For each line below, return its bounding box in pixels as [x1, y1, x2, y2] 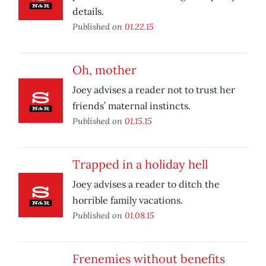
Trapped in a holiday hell [72, 157, 208, 172]
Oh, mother [72, 62, 137, 78]
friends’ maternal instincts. [72, 100, 191, 112]
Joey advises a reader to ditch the [72, 178, 220, 191]
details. [72, 5, 104, 18]
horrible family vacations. [72, 194, 183, 207]
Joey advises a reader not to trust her [72, 84, 235, 96]
